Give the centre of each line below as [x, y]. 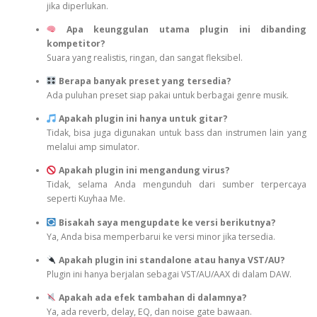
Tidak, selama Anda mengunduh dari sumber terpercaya [176, 185]
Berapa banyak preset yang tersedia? [145, 81]
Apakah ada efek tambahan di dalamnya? [152, 297]
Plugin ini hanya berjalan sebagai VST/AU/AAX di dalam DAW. [169, 274]
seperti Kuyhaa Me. [86, 199]
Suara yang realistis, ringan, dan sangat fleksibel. [144, 58]
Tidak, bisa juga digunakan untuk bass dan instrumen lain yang [176, 133]
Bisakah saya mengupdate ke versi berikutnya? [167, 222]
